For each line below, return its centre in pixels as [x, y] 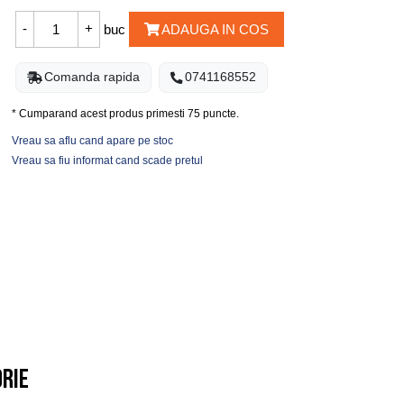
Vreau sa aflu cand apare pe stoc [93, 141]
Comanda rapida [92, 78]
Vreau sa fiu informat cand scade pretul [108, 161]
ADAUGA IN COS [215, 29]
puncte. [220, 114]
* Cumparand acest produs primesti [100, 114]
